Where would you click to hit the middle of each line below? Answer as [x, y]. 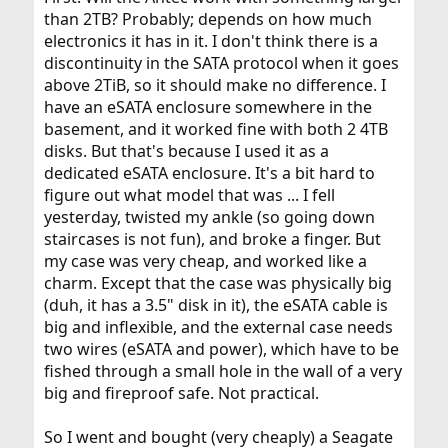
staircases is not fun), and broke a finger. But [212, 239]
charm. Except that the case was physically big [217, 283]
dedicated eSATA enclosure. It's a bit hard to [209, 173]
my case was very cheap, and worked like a [205, 261]
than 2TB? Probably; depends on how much [207, 19]
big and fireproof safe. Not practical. [181, 393]
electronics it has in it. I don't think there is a [210, 41]
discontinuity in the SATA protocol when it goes [221, 63]
